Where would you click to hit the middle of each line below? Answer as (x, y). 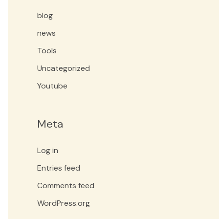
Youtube (52, 86)
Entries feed (59, 168)
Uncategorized (64, 68)
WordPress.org (64, 203)
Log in (48, 150)
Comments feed (66, 185)
